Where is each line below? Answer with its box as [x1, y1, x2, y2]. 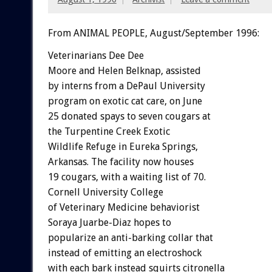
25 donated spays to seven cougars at [47, 110, 211, 122]
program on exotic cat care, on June [47, 95, 202, 107]
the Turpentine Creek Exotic [47, 125, 170, 137]
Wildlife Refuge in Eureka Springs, [47, 140, 198, 152]
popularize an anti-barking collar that [47, 231, 213, 243]
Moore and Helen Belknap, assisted [47, 64, 201, 76]
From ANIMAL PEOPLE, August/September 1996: [47, 27, 259, 39]
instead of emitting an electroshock [47, 246, 202, 259]
